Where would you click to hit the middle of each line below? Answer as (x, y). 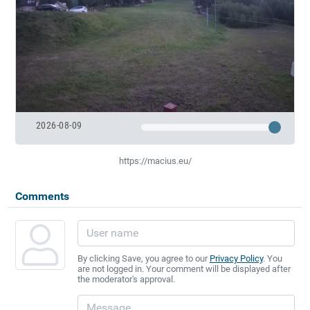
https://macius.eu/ (155, 161)
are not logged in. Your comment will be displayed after (184, 268)
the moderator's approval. (126, 279)
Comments (42, 196)
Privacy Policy (236, 258)
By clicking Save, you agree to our (143, 258)
